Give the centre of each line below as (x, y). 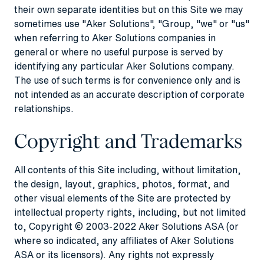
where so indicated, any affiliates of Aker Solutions (124, 240)
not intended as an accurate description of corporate (129, 94)
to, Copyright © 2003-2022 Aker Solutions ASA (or (126, 226)
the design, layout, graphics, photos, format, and (122, 184)
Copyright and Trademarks (128, 141)
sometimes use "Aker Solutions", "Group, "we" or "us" (132, 23)
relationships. (44, 108)
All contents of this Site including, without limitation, (128, 169)
